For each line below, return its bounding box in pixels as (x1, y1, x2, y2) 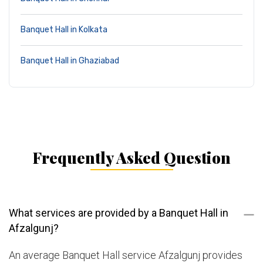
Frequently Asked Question (32, 147, 231, 168)
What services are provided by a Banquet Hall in (9, 207, 228, 220)
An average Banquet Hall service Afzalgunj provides (9, 249, 242, 262)
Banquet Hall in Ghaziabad (21, 56, 119, 66)
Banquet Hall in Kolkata (21, 25, 107, 35)
